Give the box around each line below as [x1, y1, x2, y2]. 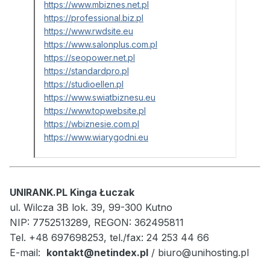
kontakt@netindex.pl [46, 246, 148, 259]
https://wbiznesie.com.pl [44, 119, 139, 130]
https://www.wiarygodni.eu [44, 132, 148, 143]
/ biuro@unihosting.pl [151, 246, 249, 259]
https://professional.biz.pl [44, 13, 143, 24]
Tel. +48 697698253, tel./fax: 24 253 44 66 [10, 231, 209, 244]
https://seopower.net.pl [44, 52, 135, 63]
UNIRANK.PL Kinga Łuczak [10, 186, 134, 199]
